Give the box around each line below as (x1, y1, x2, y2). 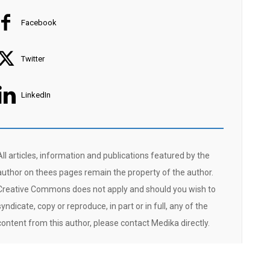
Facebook (20, 18, 57, 28)
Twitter (20, 54, 45, 64)
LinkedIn (20, 90, 51, 100)
